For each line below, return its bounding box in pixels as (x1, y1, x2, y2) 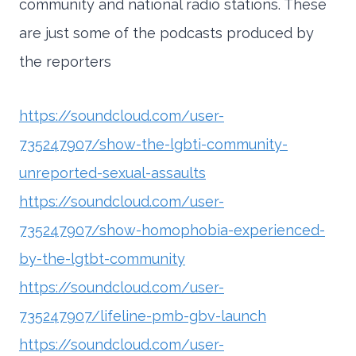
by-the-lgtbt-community (19, 250, 185, 268)
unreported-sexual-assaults (19, 164, 206, 182)
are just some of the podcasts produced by (19, 25, 314, 42)
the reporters (19, 53, 111, 71)
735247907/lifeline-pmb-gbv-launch (19, 308, 266, 325)
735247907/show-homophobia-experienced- (19, 222, 325, 239)
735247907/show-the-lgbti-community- (19, 136, 288, 153)
